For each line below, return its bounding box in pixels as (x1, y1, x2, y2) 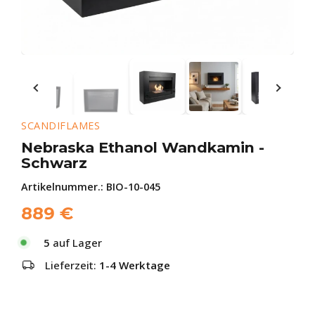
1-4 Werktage (99, 258, 170, 272)
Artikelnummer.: (21, 180, 106, 193)
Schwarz (21, 154, 87, 172)
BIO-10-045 (106, 180, 160, 193)
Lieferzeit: (45, 258, 99, 272)
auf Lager (50, 236, 102, 250)
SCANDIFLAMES (21, 119, 100, 132)
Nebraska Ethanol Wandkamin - (21, 139, 264, 156)
